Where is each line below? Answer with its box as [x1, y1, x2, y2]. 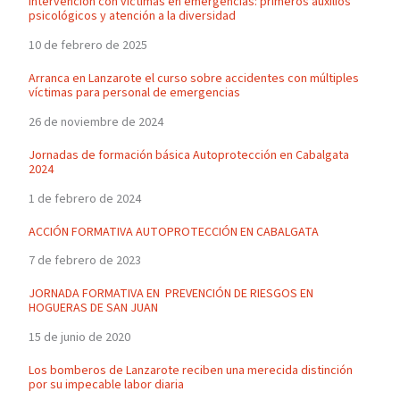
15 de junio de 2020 [28, 329, 130, 347]
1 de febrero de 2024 [28, 189, 141, 208]
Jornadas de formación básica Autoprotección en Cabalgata [28, 146, 349, 164]
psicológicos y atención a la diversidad [28, 7, 236, 26]
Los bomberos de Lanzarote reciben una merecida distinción [28, 362, 353, 380]
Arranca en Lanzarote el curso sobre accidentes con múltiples [28, 69, 359, 87]
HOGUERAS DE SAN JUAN [28, 299, 158, 318]
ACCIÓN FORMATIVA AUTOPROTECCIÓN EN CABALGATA [28, 222, 319, 241]
